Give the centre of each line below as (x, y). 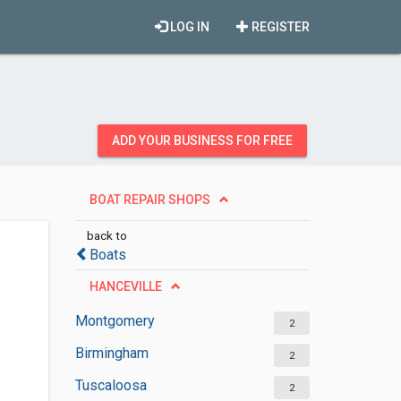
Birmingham (111, 353)
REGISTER (279, 27)
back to (107, 235)
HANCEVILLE (125, 286)
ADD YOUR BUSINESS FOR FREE (202, 141)
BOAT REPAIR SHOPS (149, 200)
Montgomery (115, 321)
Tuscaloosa (111, 385)
